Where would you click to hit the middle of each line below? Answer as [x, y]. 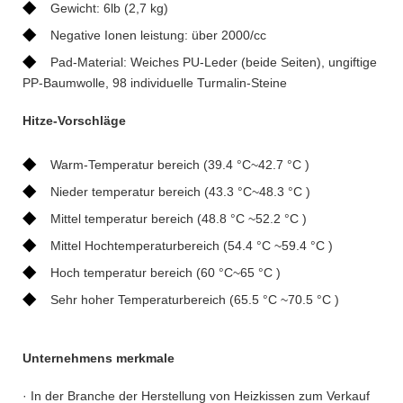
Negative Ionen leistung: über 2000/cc [158, 35]
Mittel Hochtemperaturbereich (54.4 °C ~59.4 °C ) [192, 245]
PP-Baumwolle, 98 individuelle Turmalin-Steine [155, 82]
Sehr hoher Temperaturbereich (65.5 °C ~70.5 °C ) [195, 299]
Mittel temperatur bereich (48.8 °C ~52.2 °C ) [179, 218]
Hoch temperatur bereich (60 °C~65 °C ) [166, 272]
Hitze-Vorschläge [74, 120]
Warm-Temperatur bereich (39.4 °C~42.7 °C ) [180, 164]
